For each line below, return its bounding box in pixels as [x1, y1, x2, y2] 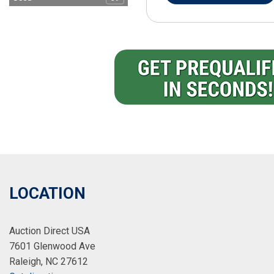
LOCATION [9, 184, 86, 202]
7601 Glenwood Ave [9, 240, 95, 252]
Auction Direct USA [9, 225, 90, 237]
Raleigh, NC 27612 [9, 256, 88, 267]
